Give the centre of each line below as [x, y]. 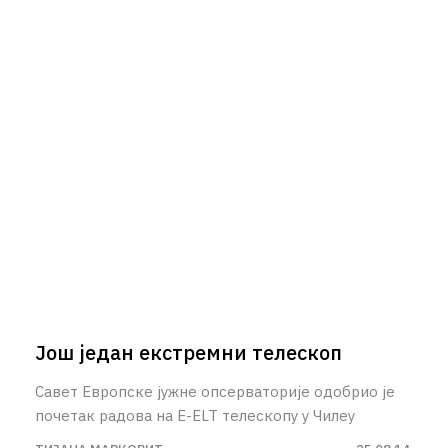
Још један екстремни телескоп [188, 352]
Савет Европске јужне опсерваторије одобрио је [215, 391]
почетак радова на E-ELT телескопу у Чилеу [195, 415]
